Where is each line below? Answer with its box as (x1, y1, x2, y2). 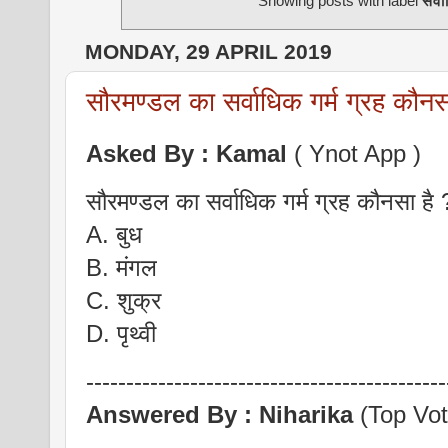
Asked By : (86, 141, 216, 168)
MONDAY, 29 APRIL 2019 (85, 40, 332, 64)
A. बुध (86, 222, 142, 249)
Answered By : (86, 401, 259, 428)
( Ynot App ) (287, 141, 421, 168)
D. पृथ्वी (86, 321, 156, 348)
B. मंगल (86, 255, 157, 282)
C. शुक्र (86, 288, 161, 315)
